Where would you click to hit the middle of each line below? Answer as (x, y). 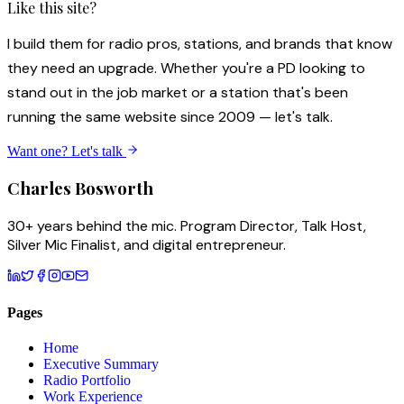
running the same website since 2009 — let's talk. (170, 117)
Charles (41, 188)
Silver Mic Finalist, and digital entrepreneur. (147, 244)
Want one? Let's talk (67, 151)
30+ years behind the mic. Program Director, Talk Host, (187, 225)
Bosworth (114, 188)
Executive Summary (101, 364)
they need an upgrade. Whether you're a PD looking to (186, 69)
